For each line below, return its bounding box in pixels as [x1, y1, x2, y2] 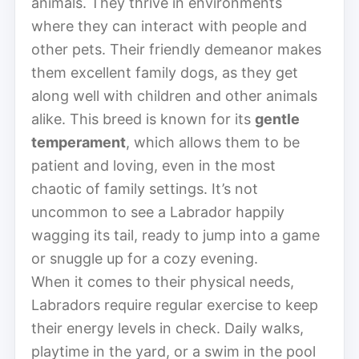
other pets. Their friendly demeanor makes [31, 40, 321, 58]
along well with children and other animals [31, 87, 317, 104]
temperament [31, 133, 126, 151]
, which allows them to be [126, 133, 300, 151]
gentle [255, 110, 300, 127]
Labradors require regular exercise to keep [31, 296, 318, 313]
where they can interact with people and [31, 17, 307, 34]
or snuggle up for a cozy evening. [31, 249, 258, 267]
